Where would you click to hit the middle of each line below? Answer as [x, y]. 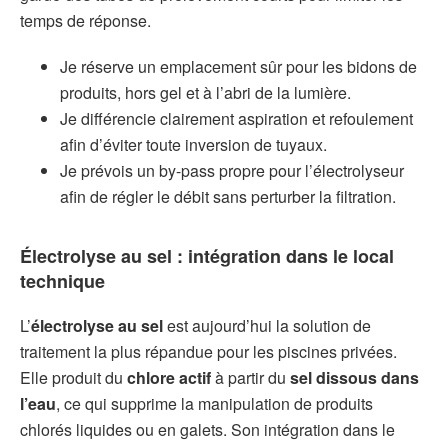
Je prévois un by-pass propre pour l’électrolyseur [232, 170]
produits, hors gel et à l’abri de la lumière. [205, 92]
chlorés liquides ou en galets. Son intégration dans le [207, 429]
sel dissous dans [354, 377]
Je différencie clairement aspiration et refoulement [236, 118]
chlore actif [169, 377]
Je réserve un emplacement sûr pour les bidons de [238, 66]
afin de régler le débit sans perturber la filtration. [228, 196]
